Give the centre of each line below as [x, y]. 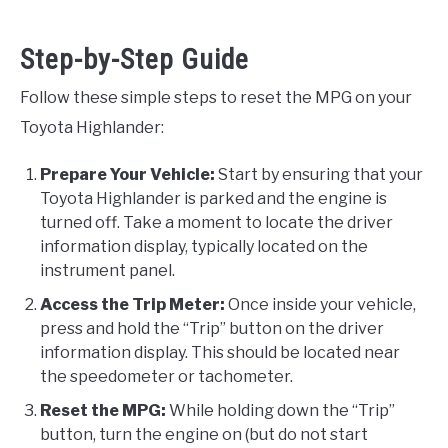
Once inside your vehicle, [320, 304]
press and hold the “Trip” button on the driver [212, 328]
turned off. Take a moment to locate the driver [216, 222]
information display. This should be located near [220, 352]
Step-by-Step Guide [134, 59]
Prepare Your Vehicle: [127, 174]
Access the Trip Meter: [132, 304]
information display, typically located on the [204, 246]
